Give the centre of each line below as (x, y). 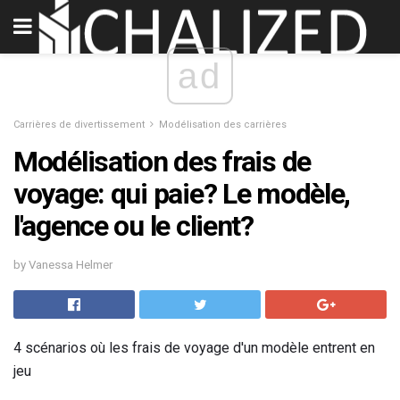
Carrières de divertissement (79, 125)
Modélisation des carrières (223, 125)
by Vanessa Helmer (63, 264)
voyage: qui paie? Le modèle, (182, 194)
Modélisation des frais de (162, 162)
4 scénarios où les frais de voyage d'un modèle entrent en (194, 347)
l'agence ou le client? (133, 226)
